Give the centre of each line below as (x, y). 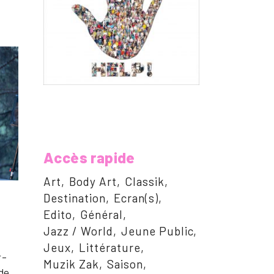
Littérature (110, 248)
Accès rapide (89, 158)
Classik (145, 182)
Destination (75, 198)
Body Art (93, 182)
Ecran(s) (136, 198)
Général (102, 215)
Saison (125, 264)
